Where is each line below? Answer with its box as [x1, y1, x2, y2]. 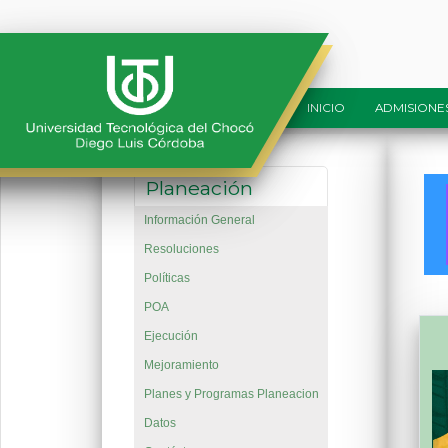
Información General [143, 213, 255, 228]
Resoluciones [143, 242, 219, 257]
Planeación [145, 176, 254, 201]
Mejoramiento [143, 358, 219, 373]
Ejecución [143, 329, 198, 344]
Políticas [143, 271, 190, 286]
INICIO [307, 101, 346, 115]
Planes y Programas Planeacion [143, 387, 319, 402]
